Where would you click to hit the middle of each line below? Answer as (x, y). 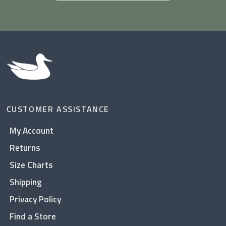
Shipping (25, 182)
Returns (25, 148)
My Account (31, 131)
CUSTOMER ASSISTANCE (58, 109)
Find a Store (33, 216)
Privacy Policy (35, 199)
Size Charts (31, 165)
